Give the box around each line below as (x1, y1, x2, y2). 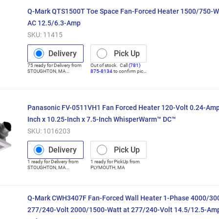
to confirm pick (112, 68, 146, 74)
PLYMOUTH (90, 164, 116, 170)
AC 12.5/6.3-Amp (27, 19, 81, 27)
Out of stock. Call (90, 62, 128, 68)
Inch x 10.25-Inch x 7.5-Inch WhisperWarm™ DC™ (27, 115, 176, 123)
